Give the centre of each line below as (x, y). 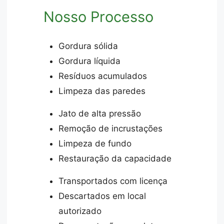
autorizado (80, 211)
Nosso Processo (99, 17)
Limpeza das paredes (102, 91)
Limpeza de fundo (95, 143)
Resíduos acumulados (103, 76)
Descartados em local (102, 196)
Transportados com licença (113, 181)
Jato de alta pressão (100, 113)
